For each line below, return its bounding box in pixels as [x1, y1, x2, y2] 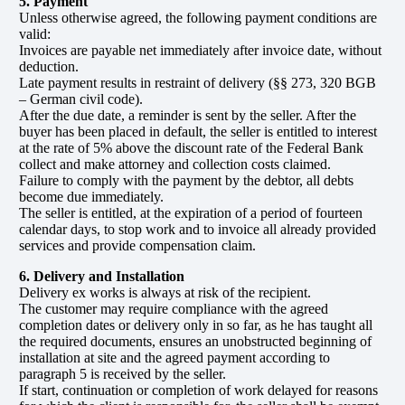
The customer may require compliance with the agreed [18, 300, 328, 316]
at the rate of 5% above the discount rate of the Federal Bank [18, 139, 363, 155]
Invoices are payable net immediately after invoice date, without [18, 42, 381, 58]
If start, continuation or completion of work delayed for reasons [18, 381, 378, 398]
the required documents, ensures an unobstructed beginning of [18, 333, 372, 349]
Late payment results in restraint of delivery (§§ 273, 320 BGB [18, 74, 376, 90]
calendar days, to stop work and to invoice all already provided [18, 221, 376, 237]
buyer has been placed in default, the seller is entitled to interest [18, 123, 377, 139]
